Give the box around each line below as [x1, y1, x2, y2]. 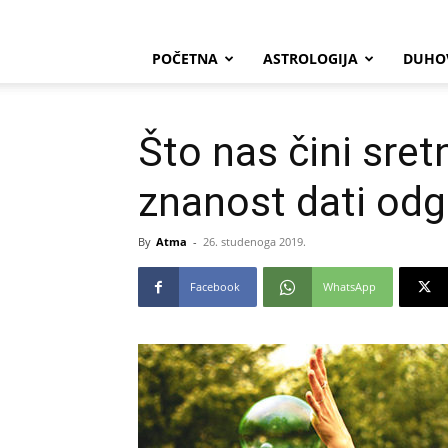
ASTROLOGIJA [263, 49, 358, 68]
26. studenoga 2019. [203, 234, 306, 249]
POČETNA [152, 49, 218, 68]
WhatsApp [323, 279, 376, 294]
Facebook [190, 279, 240, 294]
